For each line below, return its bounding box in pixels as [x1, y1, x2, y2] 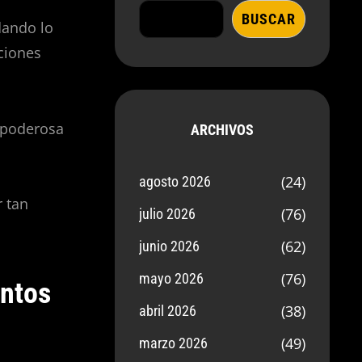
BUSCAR [241, 11, 296, 27]
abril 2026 [139, 302, 197, 319]
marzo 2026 [139, 335, 208, 351]
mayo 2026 [139, 270, 204, 287]
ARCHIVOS [191, 121, 255, 138]
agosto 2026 [139, 173, 212, 190]
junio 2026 [139, 238, 200, 255]
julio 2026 [139, 205, 196, 222]
